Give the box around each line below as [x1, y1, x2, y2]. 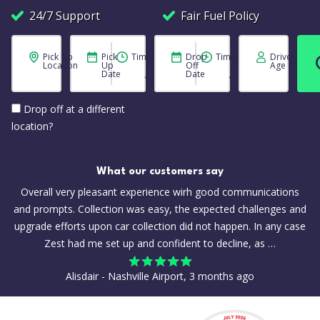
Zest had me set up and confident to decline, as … [44, 236, 276, 250]
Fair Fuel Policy [181, 8, 259, 24]
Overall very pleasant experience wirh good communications [21, 185, 299, 199]
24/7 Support [29, 8, 100, 24]
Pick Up [43, 51, 73, 63]
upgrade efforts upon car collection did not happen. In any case [14, 219, 306, 233]
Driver [270, 51, 295, 63]
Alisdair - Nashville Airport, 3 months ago [66, 269, 254, 283]
